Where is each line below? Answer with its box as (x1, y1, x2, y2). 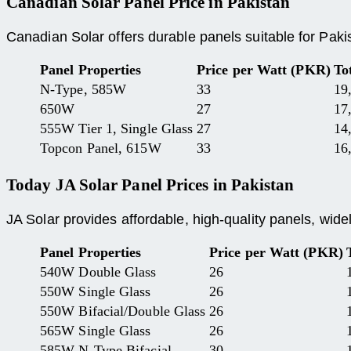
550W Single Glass (40, 284, 151, 300)
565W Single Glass (40, 323, 151, 339)
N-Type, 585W (40, 81, 127, 98)
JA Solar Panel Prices (55, 175, 209, 195)
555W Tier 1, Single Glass (40, 121, 194, 137)
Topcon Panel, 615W (40, 140, 161, 157)
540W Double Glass (40, 264, 157, 280)
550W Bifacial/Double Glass (40, 303, 206, 320)
